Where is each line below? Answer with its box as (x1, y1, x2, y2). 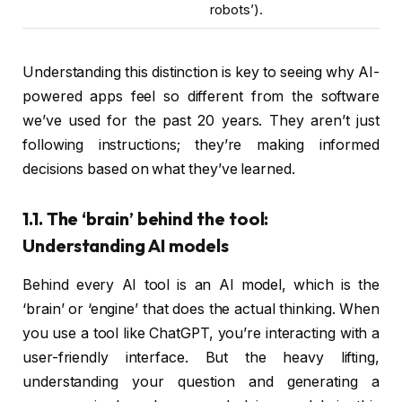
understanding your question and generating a (22, 373, 380, 390)
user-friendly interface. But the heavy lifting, (22, 349, 380, 366)
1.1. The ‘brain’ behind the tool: (22, 207, 269, 230)
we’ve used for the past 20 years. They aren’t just (22, 112, 380, 129)
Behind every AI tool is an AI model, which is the (22, 276, 380, 293)
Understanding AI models (22, 234, 230, 257)
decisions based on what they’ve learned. (22, 161, 295, 178)
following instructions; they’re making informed (22, 136, 380, 153)
